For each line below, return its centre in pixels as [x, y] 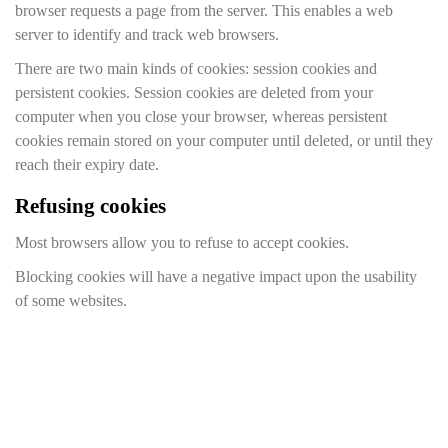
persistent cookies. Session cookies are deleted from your [194, 92]
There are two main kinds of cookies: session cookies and [196, 68]
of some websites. [71, 300]
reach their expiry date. [87, 164]
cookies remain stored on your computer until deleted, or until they [224, 140]
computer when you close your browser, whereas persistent [201, 116]
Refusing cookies [90, 206]
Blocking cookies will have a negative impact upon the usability [216, 276]
